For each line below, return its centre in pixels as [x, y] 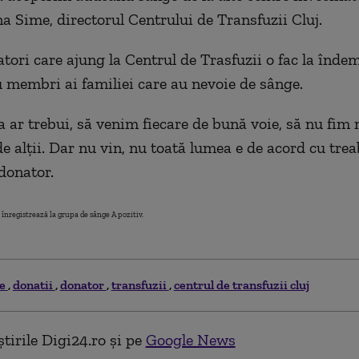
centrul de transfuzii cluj [241, 284]
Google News [190, 339]
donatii [34, 284]
